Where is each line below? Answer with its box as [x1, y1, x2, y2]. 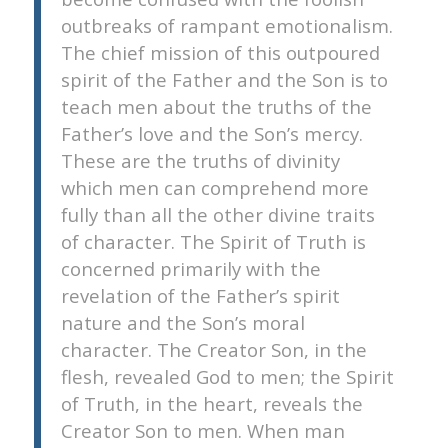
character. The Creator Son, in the [60, 337, 367, 363]
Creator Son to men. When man [60, 418, 345, 444]
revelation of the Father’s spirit [60, 283, 340, 309]
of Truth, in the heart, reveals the [60, 391, 363, 417]
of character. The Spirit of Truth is [60, 229, 366, 255]
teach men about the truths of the [60, 94, 372, 120]
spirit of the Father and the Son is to [60, 67, 388, 93]
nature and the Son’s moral [60, 310, 305, 336]
